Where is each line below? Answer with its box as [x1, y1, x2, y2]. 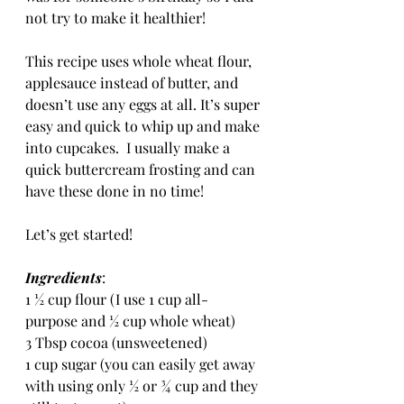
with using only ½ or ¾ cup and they [25, 376, 262, 395]
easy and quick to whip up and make [25, 116, 263, 135]
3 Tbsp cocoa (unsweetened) [25, 333, 207, 352]
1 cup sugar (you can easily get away [25, 354, 259, 373]
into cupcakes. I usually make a [25, 138, 234, 157]
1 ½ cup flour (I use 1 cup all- [25, 289, 208, 308]
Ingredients [25, 268, 102, 287]
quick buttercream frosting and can [25, 160, 259, 179]
